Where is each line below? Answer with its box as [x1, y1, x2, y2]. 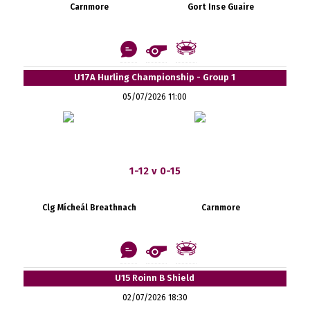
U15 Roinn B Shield [115, 272, 195, 283]
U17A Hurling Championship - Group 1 [74, 71, 236, 82]
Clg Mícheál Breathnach [42, 202, 136, 212]
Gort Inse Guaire [187, 1, 254, 12]
